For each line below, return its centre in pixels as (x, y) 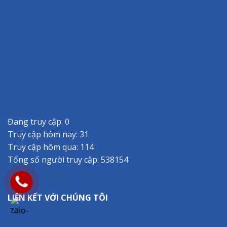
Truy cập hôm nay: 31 (48, 134)
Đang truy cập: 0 (39, 121)
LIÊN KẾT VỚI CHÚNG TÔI (58, 198)
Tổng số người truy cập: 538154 (68, 159)
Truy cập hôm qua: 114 (51, 147)
